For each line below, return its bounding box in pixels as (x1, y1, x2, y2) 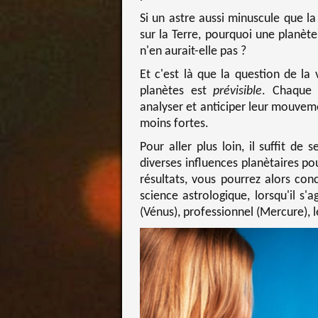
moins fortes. (140, 116, 209, 131)
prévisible (213, 84, 262, 98)
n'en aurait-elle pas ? (140, 44, 246, 58)
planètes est (140, 84, 213, 98)
